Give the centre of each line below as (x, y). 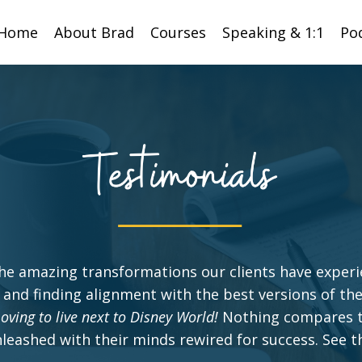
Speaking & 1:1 (273, 32)
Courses (178, 32)
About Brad (94, 32)
